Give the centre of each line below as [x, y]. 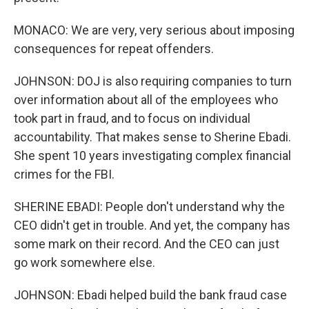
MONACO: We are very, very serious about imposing [154, 30]
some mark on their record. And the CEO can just [147, 244]
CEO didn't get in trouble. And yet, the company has [152, 225]
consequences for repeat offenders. [114, 49]
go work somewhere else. [84, 262]
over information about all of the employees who [146, 100]
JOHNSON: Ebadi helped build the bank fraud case [150, 295]
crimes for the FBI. [64, 174]
